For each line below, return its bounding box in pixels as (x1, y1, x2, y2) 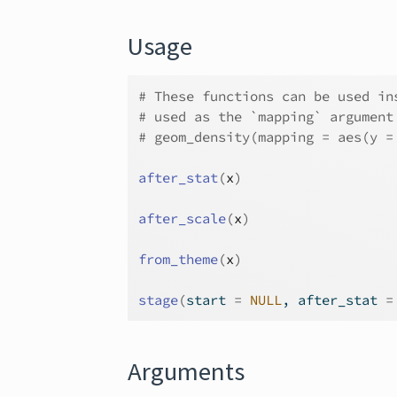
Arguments (128, 355, 245, 387)
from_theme (138, 251, 219, 268)
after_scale (138, 210, 227, 227)
